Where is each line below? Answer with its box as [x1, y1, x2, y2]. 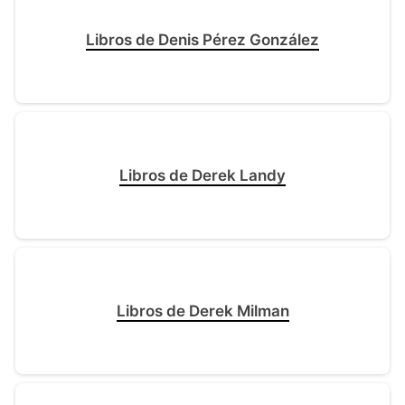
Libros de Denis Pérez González [86, 31, 319, 50]
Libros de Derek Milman [116, 302, 289, 321]
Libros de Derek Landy [119, 166, 286, 185]
